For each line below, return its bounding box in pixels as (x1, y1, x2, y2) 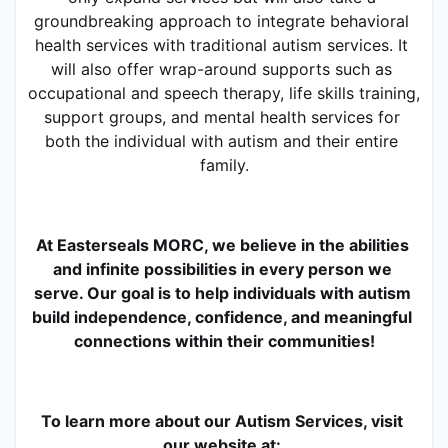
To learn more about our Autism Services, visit (41, 410, 403, 431)
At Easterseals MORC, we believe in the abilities (35, 234, 409, 255)
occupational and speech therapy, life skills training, (28, 82, 420, 103)
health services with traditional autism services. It (35, 34, 408, 55)
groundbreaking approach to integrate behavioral (34, 10, 409, 31)
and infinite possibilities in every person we (52, 258, 392, 279)
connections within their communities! (73, 330, 375, 351)
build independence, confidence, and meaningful (32, 306, 412, 327)
